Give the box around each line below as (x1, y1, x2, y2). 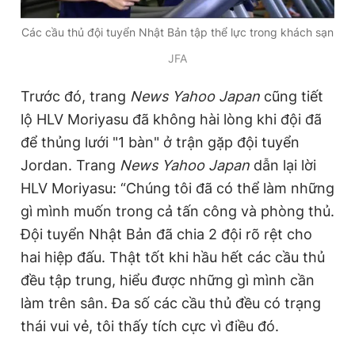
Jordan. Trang (21, 156, 120, 174)
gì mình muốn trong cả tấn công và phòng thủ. (21, 202, 334, 219)
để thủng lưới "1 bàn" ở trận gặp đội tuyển (21, 133, 300, 151)
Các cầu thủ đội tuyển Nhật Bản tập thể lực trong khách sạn (21, 25, 334, 39)
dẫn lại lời (250, 156, 316, 174)
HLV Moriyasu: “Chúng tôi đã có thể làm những (21, 179, 334, 197)
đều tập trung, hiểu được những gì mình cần (21, 271, 315, 288)
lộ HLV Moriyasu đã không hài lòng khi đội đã (21, 110, 322, 128)
